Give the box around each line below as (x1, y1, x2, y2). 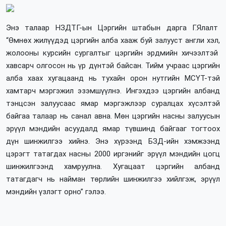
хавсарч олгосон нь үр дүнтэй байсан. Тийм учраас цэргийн (6, 61, 220, 71)
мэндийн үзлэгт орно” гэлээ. (6, 187, 106, 197)
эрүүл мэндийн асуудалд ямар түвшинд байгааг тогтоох (6, 124, 220, 134)
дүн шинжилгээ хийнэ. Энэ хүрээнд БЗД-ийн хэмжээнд (6, 137, 220, 146)
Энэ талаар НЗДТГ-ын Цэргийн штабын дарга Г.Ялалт (6, 23, 220, 33)
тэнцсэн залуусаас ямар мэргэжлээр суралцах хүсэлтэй (6, 99, 220, 108)
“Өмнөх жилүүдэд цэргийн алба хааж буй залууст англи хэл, (6, 36, 220, 45)
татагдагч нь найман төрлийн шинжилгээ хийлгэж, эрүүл (6, 175, 220, 184)
